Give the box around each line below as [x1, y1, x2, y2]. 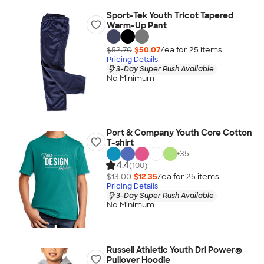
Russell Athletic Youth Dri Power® [106, 245, 242, 255]
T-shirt [106, 137, 134, 148]
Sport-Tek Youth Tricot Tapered [106, 10, 233, 21]
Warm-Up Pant [106, 20, 167, 31]
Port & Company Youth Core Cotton [106, 127, 252, 138]
